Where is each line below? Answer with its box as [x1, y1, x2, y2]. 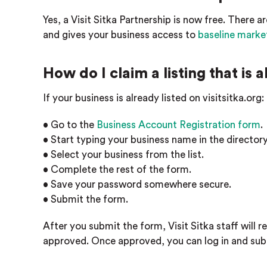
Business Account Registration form [97, 120, 260, 130]
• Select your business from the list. [43, 150, 204, 160]
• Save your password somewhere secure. [43, 179, 231, 190]
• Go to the [43, 120, 97, 130]
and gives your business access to [43, 30, 198, 40]
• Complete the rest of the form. [43, 164, 191, 175]
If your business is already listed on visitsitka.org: [43, 93, 264, 103]
